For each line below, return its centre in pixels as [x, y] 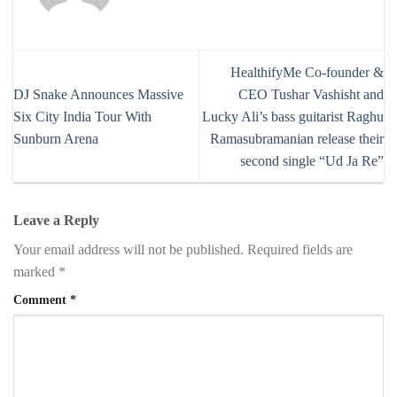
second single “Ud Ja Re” [312, 160]
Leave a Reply [58, 220]
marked [36, 271]
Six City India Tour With [82, 116]
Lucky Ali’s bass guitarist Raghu [293, 116]
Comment [42, 299]
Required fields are [300, 249]
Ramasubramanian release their [297, 138]
